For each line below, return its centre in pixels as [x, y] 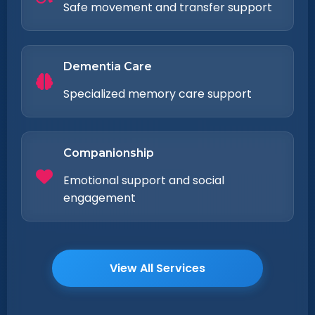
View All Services [157, 268]
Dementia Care [108, 66]
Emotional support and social [144, 180]
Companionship [109, 153]
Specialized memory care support [157, 94]
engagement [99, 198]
